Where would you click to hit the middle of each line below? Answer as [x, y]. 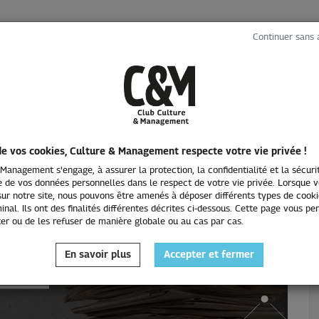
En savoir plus [98, 255]
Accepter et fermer [209, 255]
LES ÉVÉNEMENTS [70, 82]
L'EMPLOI [284, 82]
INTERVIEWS [190, 82]
